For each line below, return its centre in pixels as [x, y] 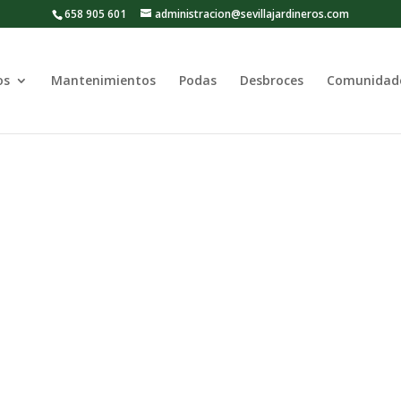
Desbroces [272, 80]
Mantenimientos [103, 80]
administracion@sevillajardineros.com [252, 14]
